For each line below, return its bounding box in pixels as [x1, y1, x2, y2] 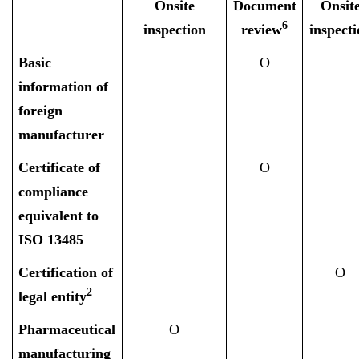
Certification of [18, 264, 114, 280]
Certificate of [18, 159, 101, 175]
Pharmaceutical [18, 321, 116, 337]
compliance [18, 184, 89, 200]
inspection [143, 22, 206, 38]
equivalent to [18, 208, 99, 224]
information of [18, 79, 109, 95]
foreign [18, 103, 63, 119]
